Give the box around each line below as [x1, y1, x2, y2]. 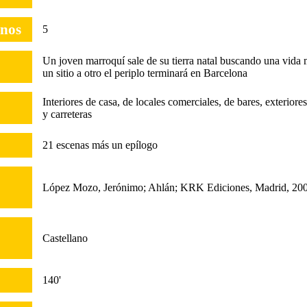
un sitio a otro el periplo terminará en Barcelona [42, 66, 247, 79]
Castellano [42, 232, 88, 244]
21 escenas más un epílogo [42, 138, 158, 151]
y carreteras [42, 108, 92, 120]
